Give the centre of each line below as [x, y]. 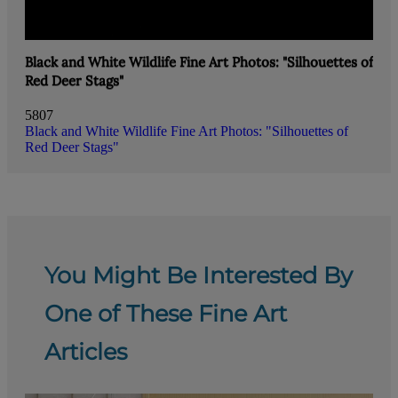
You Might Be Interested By [199, 275]
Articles [86, 352]
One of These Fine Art [166, 314]
